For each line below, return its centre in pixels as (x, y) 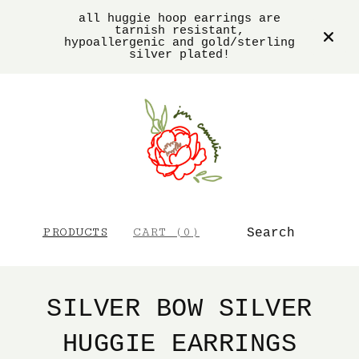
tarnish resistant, (179, 31)
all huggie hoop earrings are (179, 19)
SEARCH (294, 226)
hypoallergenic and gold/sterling (179, 43)
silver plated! (179, 55)
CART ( (158, 232)
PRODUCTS (75, 232)
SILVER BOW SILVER (179, 309)
